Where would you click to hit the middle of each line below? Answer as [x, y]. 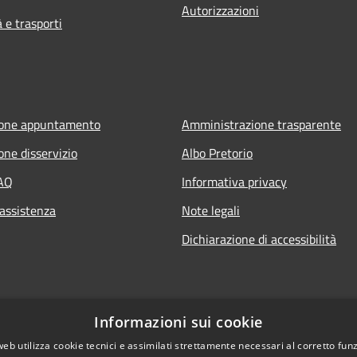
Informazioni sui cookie [178, 322]
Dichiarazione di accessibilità [259, 239]
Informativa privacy [234, 181]
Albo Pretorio [217, 153]
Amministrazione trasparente [261, 124]
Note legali [211, 210]
